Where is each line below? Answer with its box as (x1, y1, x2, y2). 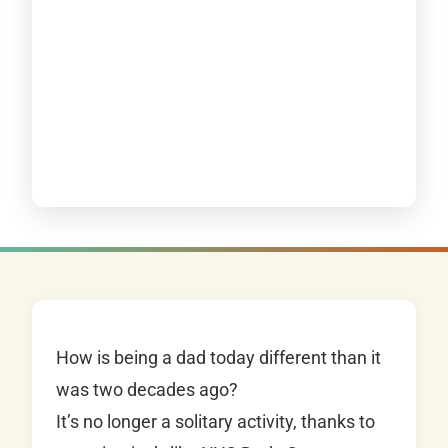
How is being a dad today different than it (56, 347, 381, 369)
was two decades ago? (56, 379, 238, 401)
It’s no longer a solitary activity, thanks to (56, 411, 375, 433)
